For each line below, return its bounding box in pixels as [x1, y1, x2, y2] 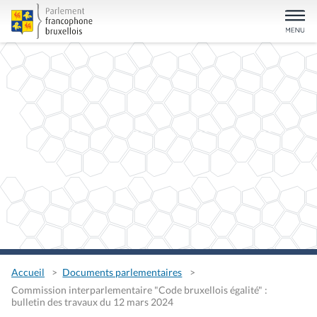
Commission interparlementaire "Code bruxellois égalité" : [11, 283, 267, 296]
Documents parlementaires [62, 266, 183, 279]
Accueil [11, 266, 45, 279]
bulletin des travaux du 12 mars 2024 [11, 295, 173, 308]
